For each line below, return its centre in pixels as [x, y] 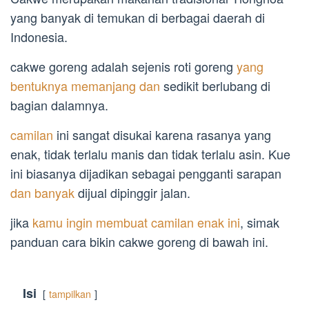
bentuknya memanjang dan [85, 86]
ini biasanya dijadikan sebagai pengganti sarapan [146, 173]
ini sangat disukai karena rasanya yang [164, 135]
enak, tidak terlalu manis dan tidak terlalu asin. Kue [150, 154]
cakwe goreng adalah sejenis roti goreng [123, 67]
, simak [260, 222]
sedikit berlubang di [215, 86]
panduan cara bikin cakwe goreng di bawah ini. [139, 242]
